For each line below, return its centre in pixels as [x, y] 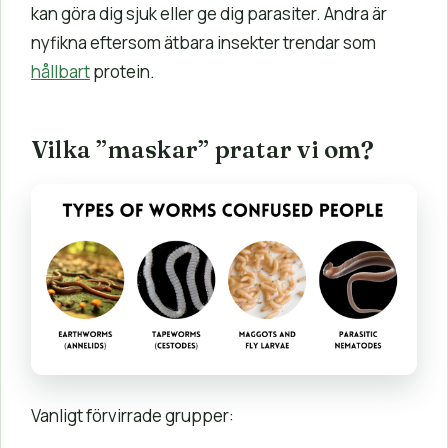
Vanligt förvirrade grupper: [132, 415]
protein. [122, 71]
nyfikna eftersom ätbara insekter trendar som [203, 42]
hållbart [60, 71]
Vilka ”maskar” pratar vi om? [203, 150]
